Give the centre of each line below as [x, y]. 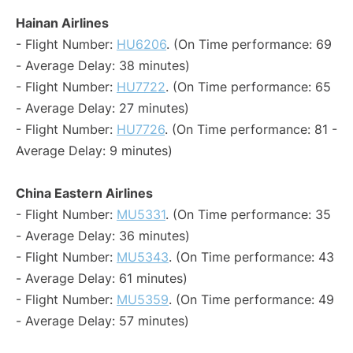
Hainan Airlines [62, 23]
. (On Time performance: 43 [251, 257]
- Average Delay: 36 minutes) [103, 236]
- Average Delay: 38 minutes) [103, 66]
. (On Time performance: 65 [248, 87]
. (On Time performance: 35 [248, 215]
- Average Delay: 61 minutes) [102, 279]
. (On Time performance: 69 [249, 45]
